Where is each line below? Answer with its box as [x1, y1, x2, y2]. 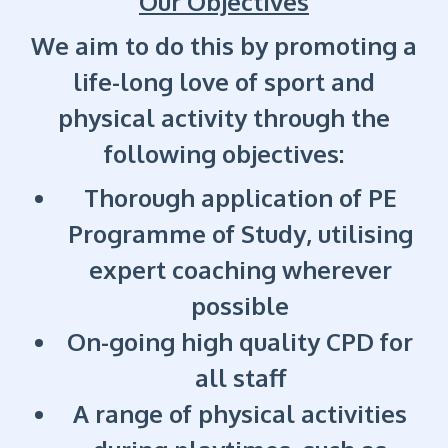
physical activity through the [58, 102, 390, 134]
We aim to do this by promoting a [31, 30, 417, 62]
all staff [194, 362, 286, 394]
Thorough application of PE [83, 182, 397, 214]
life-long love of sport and [73, 66, 375, 98]
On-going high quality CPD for [67, 326, 413, 358]
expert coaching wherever [88, 254, 392, 286]
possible [191, 290, 289, 322]
